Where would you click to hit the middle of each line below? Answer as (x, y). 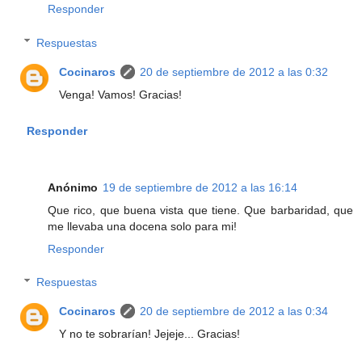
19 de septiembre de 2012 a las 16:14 (200, 187)
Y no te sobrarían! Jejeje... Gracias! (150, 334)
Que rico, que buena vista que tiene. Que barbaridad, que (200, 210)
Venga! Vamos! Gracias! (121, 94)
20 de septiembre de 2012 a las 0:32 (234, 72)
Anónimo (73, 187)
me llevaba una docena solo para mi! (142, 226)
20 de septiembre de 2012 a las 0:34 (234, 311)
